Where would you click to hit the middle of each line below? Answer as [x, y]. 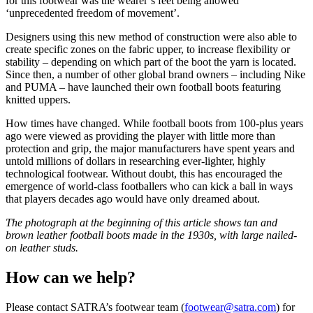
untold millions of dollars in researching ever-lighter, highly [136, 161]
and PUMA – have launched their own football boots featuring [143, 87]
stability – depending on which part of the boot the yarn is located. [151, 62]
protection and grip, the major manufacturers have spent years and [150, 149]
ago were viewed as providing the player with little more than [140, 136]
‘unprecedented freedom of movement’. [93, 13]
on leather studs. [42, 248]
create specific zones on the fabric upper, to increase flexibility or [148, 50]
